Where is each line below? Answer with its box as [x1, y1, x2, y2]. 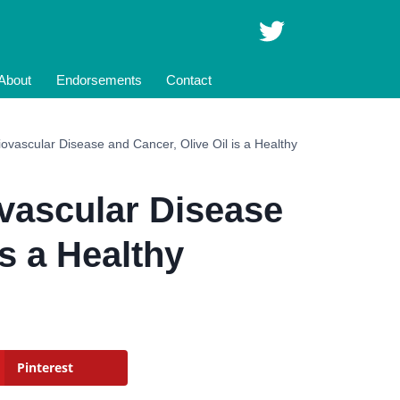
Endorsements [55, 72, 142, 87]
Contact [166, 72, 212, 87]
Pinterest [17, 359, 74, 377]
